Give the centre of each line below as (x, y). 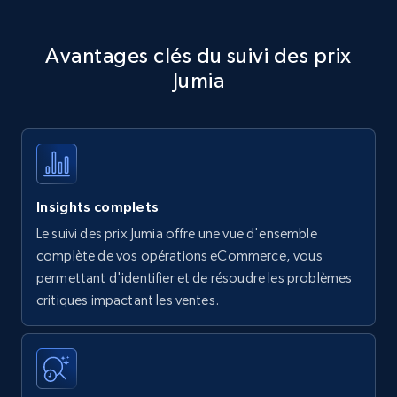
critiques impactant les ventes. (128, 300)
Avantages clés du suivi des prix (198, 56)
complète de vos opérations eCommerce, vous (179, 256)
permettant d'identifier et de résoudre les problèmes (195, 278)
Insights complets (98, 207)
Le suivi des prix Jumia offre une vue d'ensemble (177, 234)
